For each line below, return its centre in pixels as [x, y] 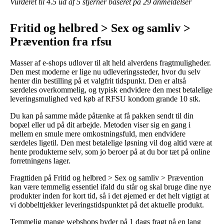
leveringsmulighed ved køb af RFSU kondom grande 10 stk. [105, 99]
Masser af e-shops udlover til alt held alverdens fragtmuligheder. [110, 63]
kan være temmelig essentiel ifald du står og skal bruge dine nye [110, 187]
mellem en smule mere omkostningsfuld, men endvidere [98, 134]
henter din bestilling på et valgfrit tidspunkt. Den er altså [98, 81]
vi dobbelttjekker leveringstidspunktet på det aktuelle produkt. [107, 205]
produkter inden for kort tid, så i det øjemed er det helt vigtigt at [109, 196]
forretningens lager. [40, 161]
